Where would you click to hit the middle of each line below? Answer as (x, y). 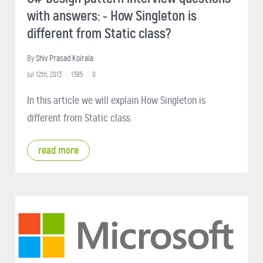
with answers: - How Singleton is (112, 16)
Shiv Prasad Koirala (65, 58)
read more (58, 150)
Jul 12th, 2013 (44, 74)
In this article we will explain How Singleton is (116, 100)
